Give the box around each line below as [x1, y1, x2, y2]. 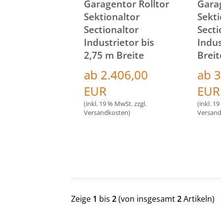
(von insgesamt [116, 193, 177, 205]
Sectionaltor [83, 23, 139, 37]
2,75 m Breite [83, 48, 144, 62]
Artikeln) [181, 193, 215, 205]
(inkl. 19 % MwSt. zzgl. [83, 99, 147, 109]
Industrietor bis [83, 36, 154, 49]
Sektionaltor [83, 10, 140, 24]
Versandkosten [83, 108, 128, 117]
